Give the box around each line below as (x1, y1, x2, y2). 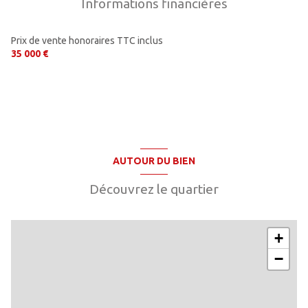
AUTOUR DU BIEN (113, 155, 195, 167)
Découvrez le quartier (89, 181, 219, 197)
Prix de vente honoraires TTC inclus (11, 34, 163, 46)
